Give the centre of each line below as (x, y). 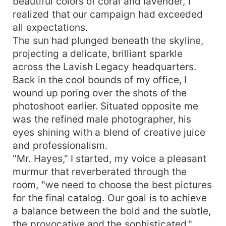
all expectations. (50, 27)
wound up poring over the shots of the (100, 93)
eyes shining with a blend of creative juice (109, 132)
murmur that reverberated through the (100, 171)
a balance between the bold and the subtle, (112, 211)
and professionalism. (60, 145)
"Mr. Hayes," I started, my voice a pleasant (110, 158)
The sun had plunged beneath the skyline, (108, 40)
